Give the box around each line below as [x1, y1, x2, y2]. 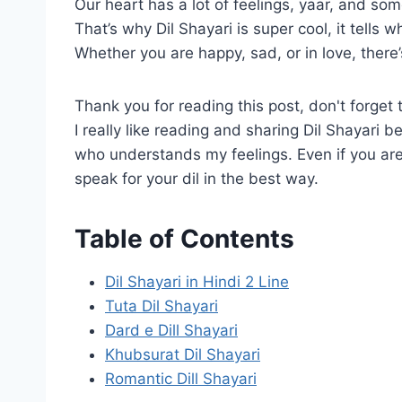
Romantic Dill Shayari [105, 369, 257, 388]
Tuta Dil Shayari [105, 296, 218, 315]
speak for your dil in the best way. [74, 169, 319, 188]
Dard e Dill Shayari [105, 320, 238, 339]
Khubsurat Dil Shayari [105, 345, 260, 363]
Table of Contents [74, 223, 294, 254]
